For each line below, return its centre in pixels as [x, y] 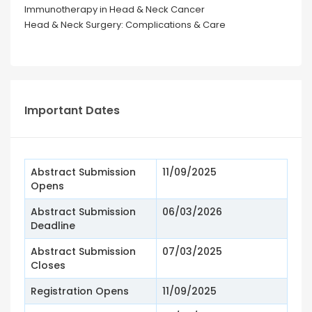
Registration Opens [80, 291]
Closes [48, 266]
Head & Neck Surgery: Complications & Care [125, 25]
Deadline [53, 226]
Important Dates [72, 111]
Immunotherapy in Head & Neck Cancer [115, 10]
